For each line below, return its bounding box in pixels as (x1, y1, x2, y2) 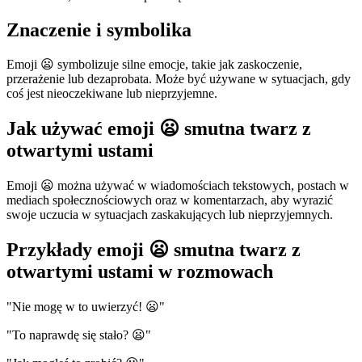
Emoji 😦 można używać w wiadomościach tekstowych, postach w (6, 179, 349, 193)
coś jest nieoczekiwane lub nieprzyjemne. (6, 86, 217, 101)
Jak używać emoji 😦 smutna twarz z (6, 118, 311, 140)
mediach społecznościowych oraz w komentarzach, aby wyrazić (6, 193, 333, 208)
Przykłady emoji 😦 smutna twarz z (6, 239, 301, 261)
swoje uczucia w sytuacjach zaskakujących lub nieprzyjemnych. (6, 208, 333, 222)
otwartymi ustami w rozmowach (6, 261, 273, 283)
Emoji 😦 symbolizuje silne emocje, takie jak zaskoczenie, (6, 57, 302, 72)
